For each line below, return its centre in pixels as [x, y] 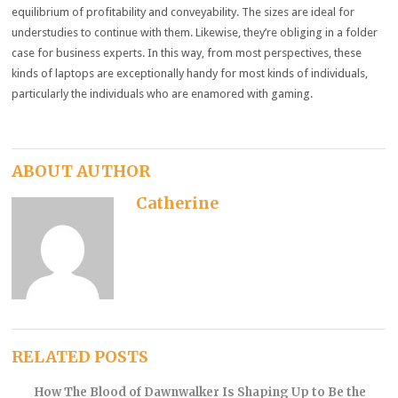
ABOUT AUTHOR [81, 171]
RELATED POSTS [80, 357]
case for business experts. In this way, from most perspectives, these [187, 53]
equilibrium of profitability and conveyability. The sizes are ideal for [183, 12]
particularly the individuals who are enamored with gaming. [163, 94]
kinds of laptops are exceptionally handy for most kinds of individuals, [190, 74]
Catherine [178, 203]
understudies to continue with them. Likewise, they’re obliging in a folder [195, 33]
